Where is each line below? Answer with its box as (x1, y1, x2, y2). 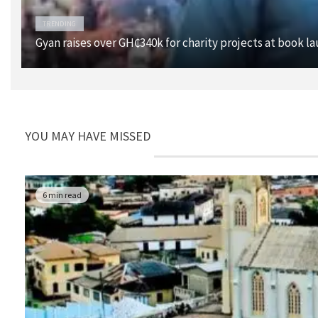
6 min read (43, 189, 82, 200)
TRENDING (43, 18, 77, 28)
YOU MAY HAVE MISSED (25, 127, 150, 144)
